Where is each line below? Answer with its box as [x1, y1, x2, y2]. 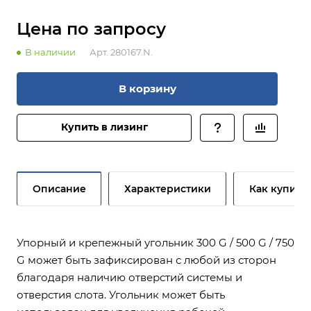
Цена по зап [17, 19, 124, 39]
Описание [33, 183, 86, 195]
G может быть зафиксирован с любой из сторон [17, 253, 276, 267]
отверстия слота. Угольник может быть [17, 288, 225, 301]
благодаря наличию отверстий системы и [17, 271, 242, 284]
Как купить [249, 183, 307, 195]
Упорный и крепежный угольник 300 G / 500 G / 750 [17, 236, 294, 249]
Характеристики [124, 183, 211, 195]
